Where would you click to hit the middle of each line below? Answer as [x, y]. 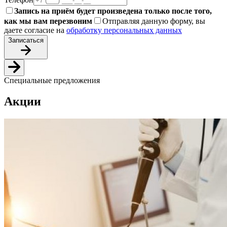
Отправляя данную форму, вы [154, 21]
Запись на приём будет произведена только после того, [113, 11]
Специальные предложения [52, 80]
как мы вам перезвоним [48, 21]
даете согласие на [35, 30]
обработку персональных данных [124, 30]
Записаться [26, 40]
